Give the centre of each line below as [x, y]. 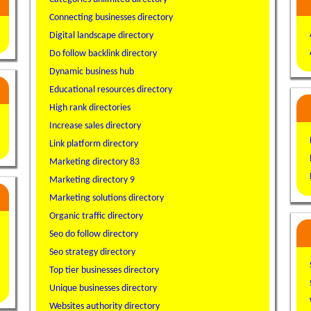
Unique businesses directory [103, 289]
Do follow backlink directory [103, 54]
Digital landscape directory [102, 36]
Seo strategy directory [93, 253]
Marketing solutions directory [107, 199]
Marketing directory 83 [95, 162]
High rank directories [90, 108]
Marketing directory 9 [92, 180]
